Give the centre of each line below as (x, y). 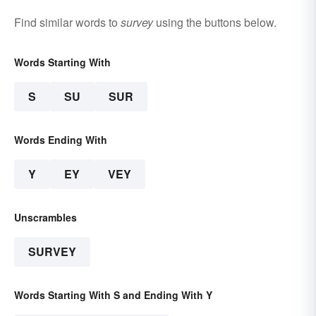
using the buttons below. (215, 22)
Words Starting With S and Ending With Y (113, 294)
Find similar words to (67, 22)
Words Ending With (61, 139)
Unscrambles (45, 217)
